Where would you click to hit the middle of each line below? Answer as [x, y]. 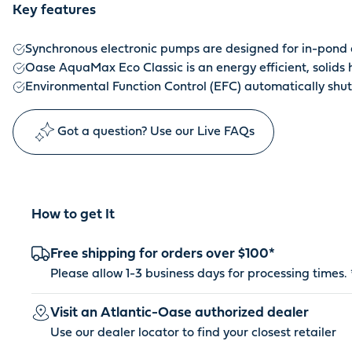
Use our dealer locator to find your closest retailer [193, 334]
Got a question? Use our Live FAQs [156, 132]
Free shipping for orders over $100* [163, 255]
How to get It [73, 216]
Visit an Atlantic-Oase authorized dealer [180, 314]
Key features [54, 11]
